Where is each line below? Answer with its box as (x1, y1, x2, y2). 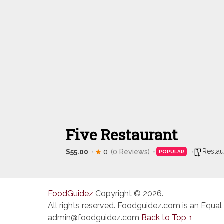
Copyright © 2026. (93, 189, 163, 198)
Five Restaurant (66, 125, 178, 144)
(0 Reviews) (111, 147, 150, 156)
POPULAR (159, 149, 184, 154)
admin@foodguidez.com (48, 213, 139, 222)
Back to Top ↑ (141, 213, 192, 222)
